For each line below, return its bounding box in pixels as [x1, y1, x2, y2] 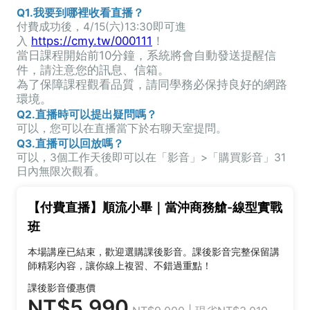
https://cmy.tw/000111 [31, 33, 152, 48]
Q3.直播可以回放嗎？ [17, 136, 124, 150]
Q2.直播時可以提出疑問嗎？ [17, 107, 157, 121]
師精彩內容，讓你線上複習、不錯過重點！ [28, 259, 212, 271]
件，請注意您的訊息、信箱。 [17, 62, 170, 77]
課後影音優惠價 [28, 281, 95, 293]
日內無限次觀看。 [17, 164, 105, 178]
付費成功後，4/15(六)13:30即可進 [17, 19, 186, 33]
